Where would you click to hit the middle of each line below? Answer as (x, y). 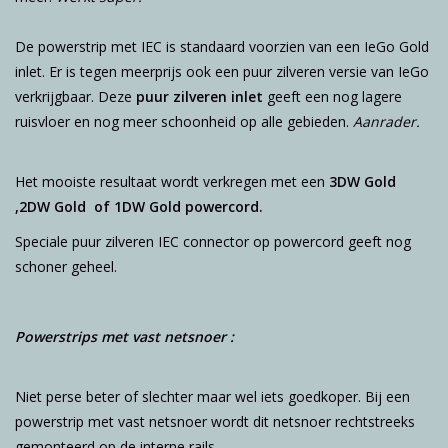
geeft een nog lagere (332, 96)
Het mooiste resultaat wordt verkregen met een (172, 181)
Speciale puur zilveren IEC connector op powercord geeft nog (213, 241)
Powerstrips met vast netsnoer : (124, 336)
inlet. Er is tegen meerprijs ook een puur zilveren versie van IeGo (222, 71)
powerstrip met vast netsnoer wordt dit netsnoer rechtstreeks (215, 421)
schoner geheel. (66, 266)
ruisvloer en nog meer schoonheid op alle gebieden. (184, 121)
